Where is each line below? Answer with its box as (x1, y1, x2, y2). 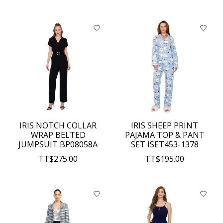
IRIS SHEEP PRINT (131, 120, 199, 131)
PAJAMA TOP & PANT (124, 129, 205, 141)
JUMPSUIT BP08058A (18, 139, 98, 150)
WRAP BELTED (30, 129, 86, 141)
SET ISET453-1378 (130, 139, 199, 150)
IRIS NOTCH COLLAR (19, 120, 97, 131)
